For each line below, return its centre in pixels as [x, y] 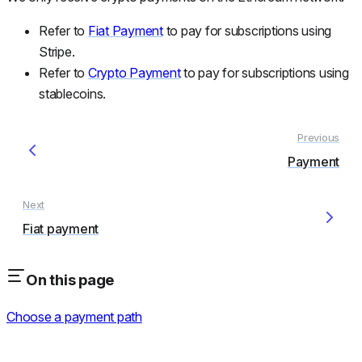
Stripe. [57, 51]
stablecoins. [72, 93]
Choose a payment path [74, 316]
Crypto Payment [134, 72]
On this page [70, 280]
